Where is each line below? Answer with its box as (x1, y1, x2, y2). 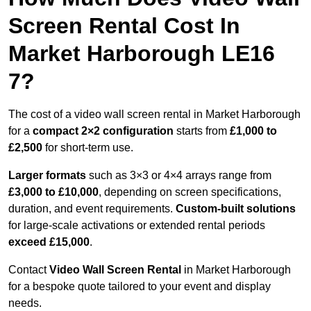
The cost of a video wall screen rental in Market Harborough (8, 108, 301, 121)
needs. (8, 297, 42, 310)
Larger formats (8, 169, 86, 182)
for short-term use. (42, 142, 133, 154)
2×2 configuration (81, 125, 176, 137)
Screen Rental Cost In (8, 13, 240, 39)
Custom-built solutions (176, 203, 296, 215)
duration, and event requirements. (8, 203, 176, 215)
